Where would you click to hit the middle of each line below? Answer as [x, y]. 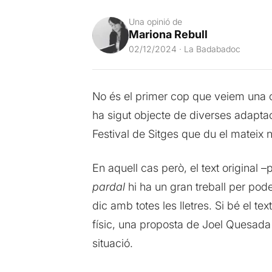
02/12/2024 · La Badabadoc [184, 49]
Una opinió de [155, 21]
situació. [112, 243]
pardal [108, 186]
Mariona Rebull [168, 34]
